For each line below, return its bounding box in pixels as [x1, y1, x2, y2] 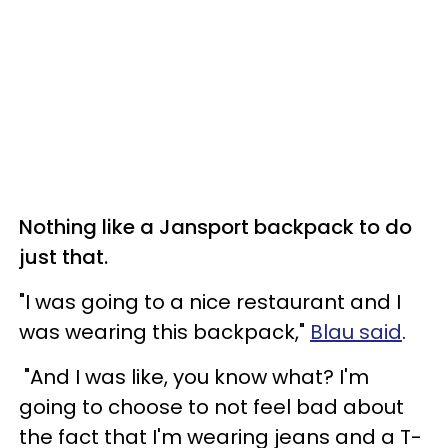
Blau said [310, 317, 402, 346]
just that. [19, 242, 108, 271]
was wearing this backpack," [19, 317, 310, 346]
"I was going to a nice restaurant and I [19, 287, 401, 316]
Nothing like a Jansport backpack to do [19, 212, 412, 241]
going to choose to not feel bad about [19, 392, 404, 421]
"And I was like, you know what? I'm [19, 362, 369, 391]
